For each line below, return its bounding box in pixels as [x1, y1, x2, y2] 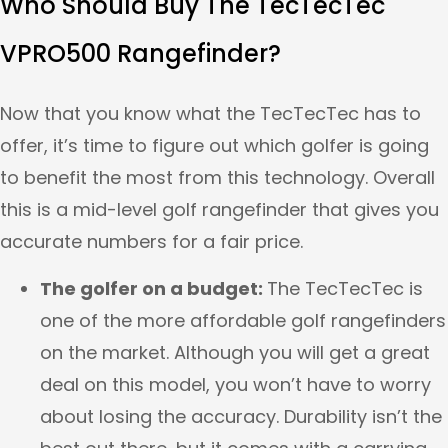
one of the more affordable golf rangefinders [40, 308, 446, 334]
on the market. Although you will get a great [40, 340, 430, 366]
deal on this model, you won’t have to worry [40, 372, 431, 398]
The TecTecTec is [267, 276, 423, 302]
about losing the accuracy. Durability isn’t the [40, 404, 442, 430]
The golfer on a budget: [40, 276, 267, 302]
